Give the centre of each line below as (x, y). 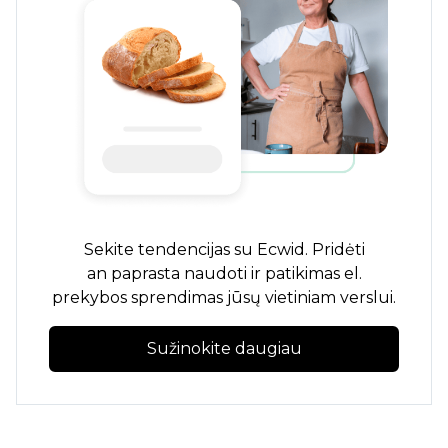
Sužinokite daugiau (224, 349)
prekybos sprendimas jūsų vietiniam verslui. (224, 298)
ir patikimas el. (304, 274)
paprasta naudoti (178, 274)
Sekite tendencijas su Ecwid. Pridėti (224, 250)
